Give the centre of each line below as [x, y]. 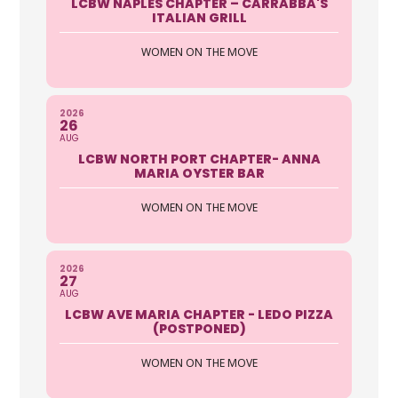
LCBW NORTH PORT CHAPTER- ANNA [199, 159]
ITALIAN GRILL [199, 17]
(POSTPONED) [199, 328]
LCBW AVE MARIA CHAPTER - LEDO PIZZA [199, 314]
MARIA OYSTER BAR [199, 173]
